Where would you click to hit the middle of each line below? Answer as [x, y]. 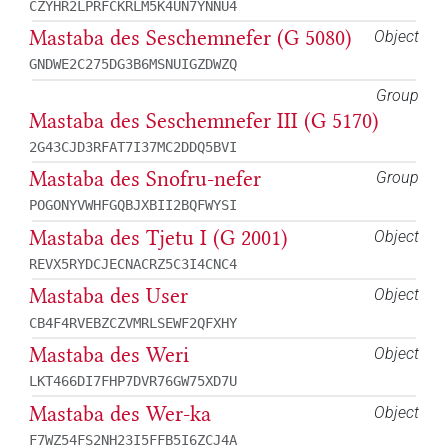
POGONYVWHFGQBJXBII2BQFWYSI [133, 205]
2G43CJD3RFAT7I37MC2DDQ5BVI [133, 146]
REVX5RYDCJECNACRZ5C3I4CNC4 [133, 264]
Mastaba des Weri [109, 354]
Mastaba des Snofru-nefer [145, 179]
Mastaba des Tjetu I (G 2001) [158, 237]
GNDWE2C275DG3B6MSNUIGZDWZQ [133, 64]
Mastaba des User [108, 296]
